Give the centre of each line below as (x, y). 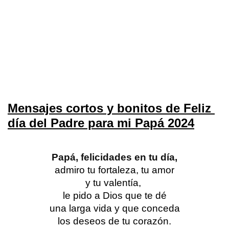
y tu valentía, (114, 183)
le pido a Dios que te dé (114, 196)
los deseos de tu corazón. (114, 221)
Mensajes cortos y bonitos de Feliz (109, 108)
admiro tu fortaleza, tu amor (114, 170)
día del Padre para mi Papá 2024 (101, 123)
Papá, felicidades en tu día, (114, 157)
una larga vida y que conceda (114, 209)
